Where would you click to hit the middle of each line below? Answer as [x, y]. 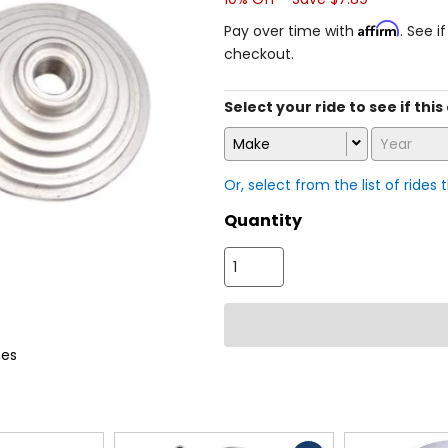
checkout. [259, 53]
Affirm [379, 28]
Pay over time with [291, 30]
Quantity [263, 221]
